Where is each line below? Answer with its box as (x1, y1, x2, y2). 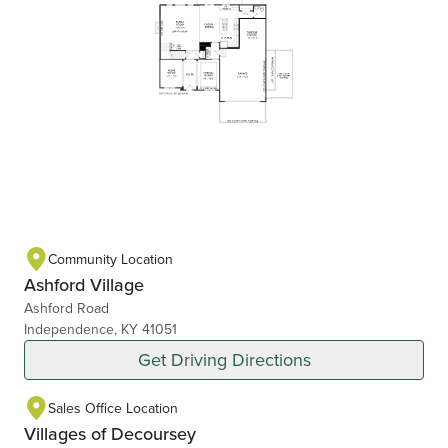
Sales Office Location (48, 397, 178, 418)
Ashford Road (24, 298, 109, 319)
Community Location (48, 248, 173, 269)
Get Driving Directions (137, 347, 311, 373)
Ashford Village (24, 272, 144, 298)
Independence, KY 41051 (24, 319, 177, 340)
